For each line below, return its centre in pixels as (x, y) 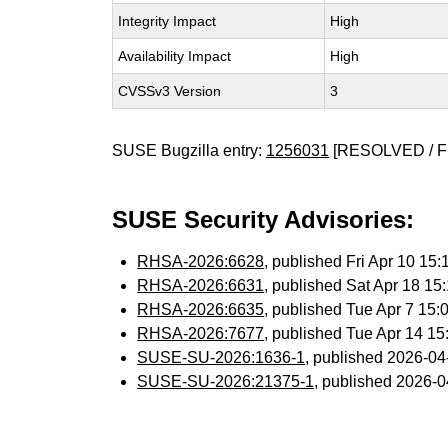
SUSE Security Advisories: (263, 219)
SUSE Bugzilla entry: (189, 150)
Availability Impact (175, 56)
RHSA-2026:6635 (201, 309)
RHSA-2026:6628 (201, 261)
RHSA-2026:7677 (201, 333)
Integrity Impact (167, 21)
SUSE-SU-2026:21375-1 (226, 381)
